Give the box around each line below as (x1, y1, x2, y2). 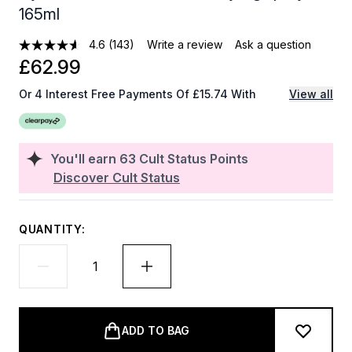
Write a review (147, 38, 223, 51)
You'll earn (50, 151, 119, 167)
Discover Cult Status (53, 170, 180, 185)
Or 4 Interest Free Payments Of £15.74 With (19, 87, 256, 101)
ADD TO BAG (122, 324, 189, 337)
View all (289, 87, 333, 101)
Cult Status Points (139, 151, 248, 167)
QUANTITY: (19, 222, 86, 236)
